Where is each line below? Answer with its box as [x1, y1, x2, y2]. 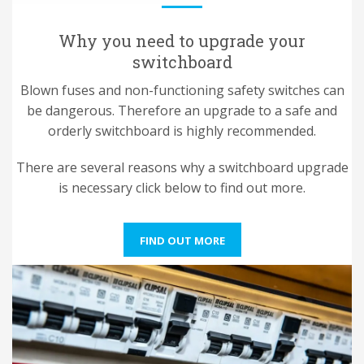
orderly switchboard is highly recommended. [48, 122, 316, 141]
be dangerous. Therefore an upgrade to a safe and [27, 102, 337, 120]
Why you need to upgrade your [58, 30, 305, 52]
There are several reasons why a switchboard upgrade [15, 158, 349, 177]
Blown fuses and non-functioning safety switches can [19, 81, 344, 100]
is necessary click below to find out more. [58, 179, 305, 197]
